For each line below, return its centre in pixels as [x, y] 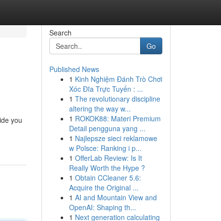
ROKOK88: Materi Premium [118, 118]
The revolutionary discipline [117, 99]
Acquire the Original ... [104, 187]
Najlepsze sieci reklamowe [116, 138]
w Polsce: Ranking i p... [105, 148]
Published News [74, 69]
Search [60, 33]
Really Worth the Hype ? [107, 168]
